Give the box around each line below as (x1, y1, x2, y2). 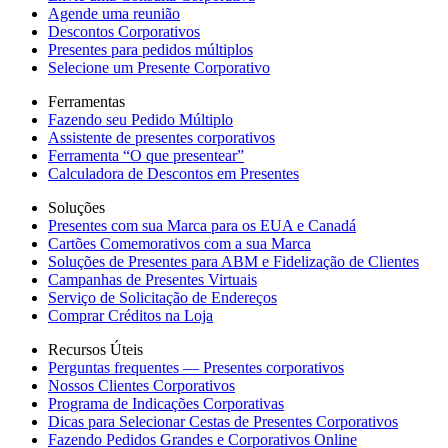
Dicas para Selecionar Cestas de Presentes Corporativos (48, 413, 398, 430)
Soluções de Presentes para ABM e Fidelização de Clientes (48, 253, 419, 270)
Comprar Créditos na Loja (48, 307, 213, 324)
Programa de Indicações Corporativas (48, 395, 284, 412)
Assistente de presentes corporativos (48, 129, 275, 146)
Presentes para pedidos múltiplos (48, 41, 253, 58)
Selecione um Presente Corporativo (48, 59, 270, 76)
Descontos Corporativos (48, 23, 200, 40)
